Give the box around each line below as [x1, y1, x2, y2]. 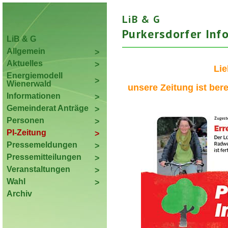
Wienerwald [7, 79, 51, 88]
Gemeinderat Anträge [7, 104, 89, 112]
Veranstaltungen [7, 165, 70, 174]
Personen [7, 116, 44, 125]
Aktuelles [7, 59, 43, 68]
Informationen [7, 92, 61, 100]
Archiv [7, 189, 32, 198]
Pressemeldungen [7, 140, 77, 149]
